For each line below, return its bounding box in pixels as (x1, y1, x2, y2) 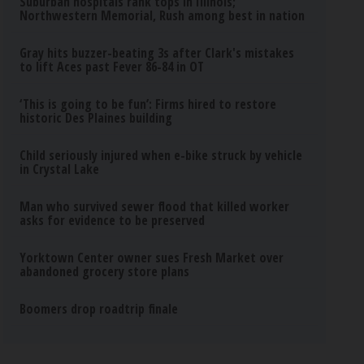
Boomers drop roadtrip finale (19, 300, 179, 318)
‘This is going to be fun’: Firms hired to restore (19, 95, 277, 113)
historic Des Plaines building (19, 109, 173, 127)
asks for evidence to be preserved (19, 211, 206, 229)
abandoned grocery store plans (19, 262, 190, 280)
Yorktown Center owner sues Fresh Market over (19, 249, 284, 266)
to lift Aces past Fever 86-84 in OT (19, 58, 205, 76)
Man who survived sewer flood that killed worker (19, 197, 290, 215)
